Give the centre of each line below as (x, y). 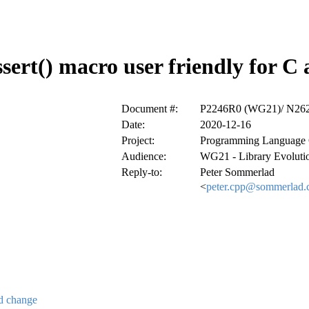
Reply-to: (142, 172)
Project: (138, 141)
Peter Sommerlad (237, 172)
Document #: (150, 109)
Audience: (144, 157)
